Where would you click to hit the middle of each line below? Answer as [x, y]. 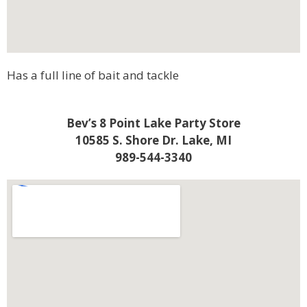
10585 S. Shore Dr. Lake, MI [153, 140]
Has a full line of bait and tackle [93, 75]
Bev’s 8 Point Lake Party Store [153, 123]
